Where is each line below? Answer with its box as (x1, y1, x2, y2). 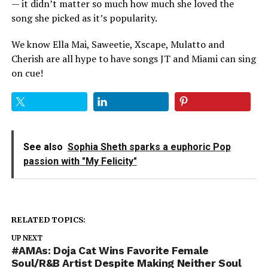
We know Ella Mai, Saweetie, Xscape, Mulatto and (11, 37, 224, 51)
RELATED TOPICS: (11, 214, 86, 224)
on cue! (11, 66, 43, 80)
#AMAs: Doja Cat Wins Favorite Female (11, 244, 209, 257)
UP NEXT (11, 233, 42, 242)
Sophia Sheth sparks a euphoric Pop (67, 141, 231, 153)
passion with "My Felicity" (23, 155, 137, 167)
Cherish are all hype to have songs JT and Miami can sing (11, 51, 256, 65)
